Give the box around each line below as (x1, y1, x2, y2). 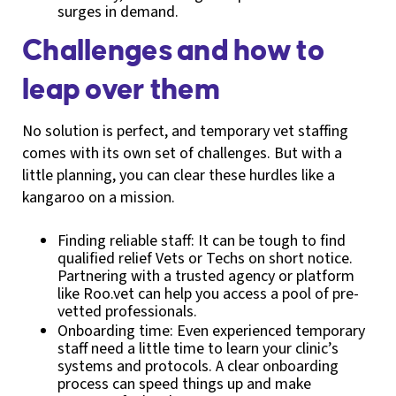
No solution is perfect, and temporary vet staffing (22, 119, 348, 142)
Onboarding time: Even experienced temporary (57, 319, 365, 342)
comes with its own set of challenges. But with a (22, 141, 342, 164)
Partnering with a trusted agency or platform (57, 264, 354, 287)
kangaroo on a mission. (22, 186, 175, 209)
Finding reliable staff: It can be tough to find (57, 229, 346, 252)
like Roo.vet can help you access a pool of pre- (57, 282, 359, 305)
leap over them (22, 74, 220, 105)
